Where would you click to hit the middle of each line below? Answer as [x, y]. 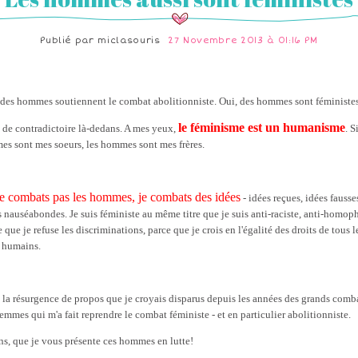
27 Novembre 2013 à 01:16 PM [243, 40]
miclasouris [129, 40]
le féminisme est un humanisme [262, 127]
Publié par [69, 40]
